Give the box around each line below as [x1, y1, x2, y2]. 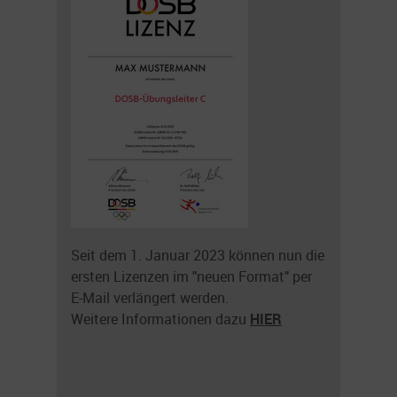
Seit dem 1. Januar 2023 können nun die [71, 245, 324, 265]
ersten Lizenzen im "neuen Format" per [71, 266, 312, 286]
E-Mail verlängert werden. [71, 287, 229, 307]
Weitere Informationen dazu [71, 308, 250, 329]
